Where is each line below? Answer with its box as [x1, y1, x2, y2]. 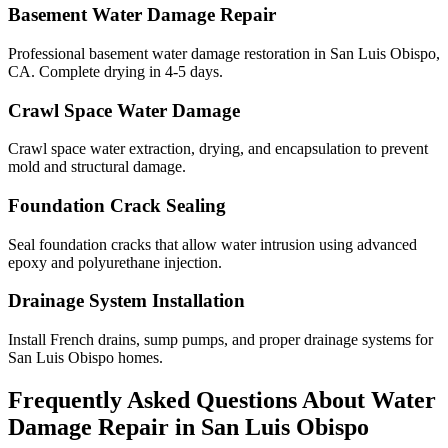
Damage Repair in [8, 414, 201, 441]
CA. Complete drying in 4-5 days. [8, 62, 223, 80]
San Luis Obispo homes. [8, 349, 163, 367]
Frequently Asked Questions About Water [8, 387, 436, 414]
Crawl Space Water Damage [8, 99, 240, 121]
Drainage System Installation [8, 290, 245, 312]
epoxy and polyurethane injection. [8, 253, 222, 271]
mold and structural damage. [8, 158, 186, 176]
